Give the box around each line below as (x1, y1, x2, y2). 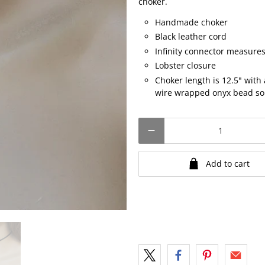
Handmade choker (155, 16, 228, 28)
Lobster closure (155, 60, 216, 71)
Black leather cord (155, 31, 227, 42)
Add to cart (206, 157, 250, 169)
